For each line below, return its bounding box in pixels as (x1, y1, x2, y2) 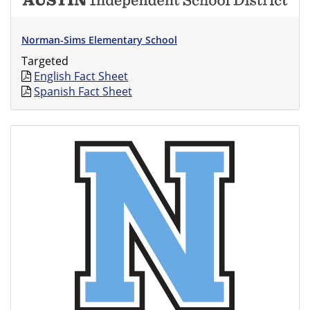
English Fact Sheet (34, 69, 128, 84)
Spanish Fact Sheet (34, 84, 132, 99)
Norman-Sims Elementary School (21, 33, 177, 46)
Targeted (21, 53, 69, 69)
